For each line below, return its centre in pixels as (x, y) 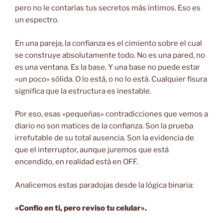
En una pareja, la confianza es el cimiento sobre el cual (109, 43)
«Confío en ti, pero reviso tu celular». (81, 208)
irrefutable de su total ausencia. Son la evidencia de (105, 138)
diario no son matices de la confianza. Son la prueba (104, 126)
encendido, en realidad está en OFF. (76, 162)
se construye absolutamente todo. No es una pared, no (110, 55)
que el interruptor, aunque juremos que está (92, 150)
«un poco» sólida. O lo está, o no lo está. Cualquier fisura (111, 79)
